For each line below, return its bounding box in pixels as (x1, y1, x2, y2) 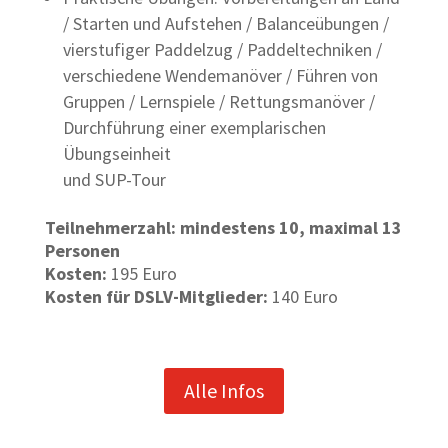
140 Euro (267, 285, 338, 309)
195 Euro (106, 262, 177, 286)
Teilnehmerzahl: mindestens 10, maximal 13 (44, 216, 402, 240)
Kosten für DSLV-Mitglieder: (44, 285, 268, 309)
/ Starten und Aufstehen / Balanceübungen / (62, 12, 389, 36)
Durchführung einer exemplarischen (62, 116, 326, 140)
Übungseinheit (62, 142, 171, 166)
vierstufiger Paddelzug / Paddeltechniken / (62, 38, 382, 62)
